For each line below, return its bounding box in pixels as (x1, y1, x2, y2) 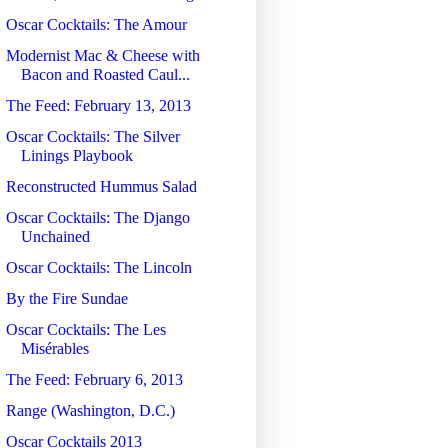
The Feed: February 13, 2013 (5, 96, 191, 114)
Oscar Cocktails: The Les (5, 320, 166, 338)
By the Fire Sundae (5, 289, 128, 307)
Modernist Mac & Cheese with (5, 46, 200, 64)
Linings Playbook (20, 146, 133, 164)
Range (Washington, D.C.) (5, 401, 175, 419)
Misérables (20, 339, 89, 357)
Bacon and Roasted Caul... (20, 65, 190, 83)
